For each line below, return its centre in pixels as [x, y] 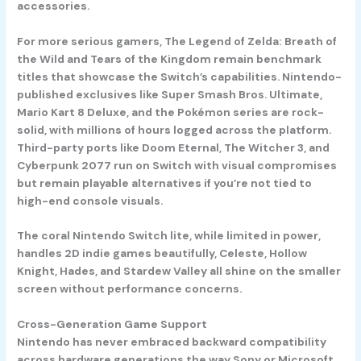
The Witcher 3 [264, 147]
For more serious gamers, [91, 41]
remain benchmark [267, 58]
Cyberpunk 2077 [64, 165]
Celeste [242, 253]
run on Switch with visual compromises [224, 165]
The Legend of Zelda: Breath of [251, 41]
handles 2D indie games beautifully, [118, 253]
